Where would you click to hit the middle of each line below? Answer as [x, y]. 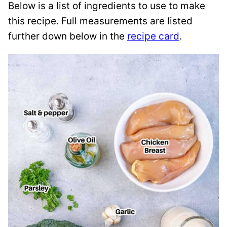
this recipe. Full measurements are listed [100, 21]
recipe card [153, 36]
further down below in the [68, 36]
